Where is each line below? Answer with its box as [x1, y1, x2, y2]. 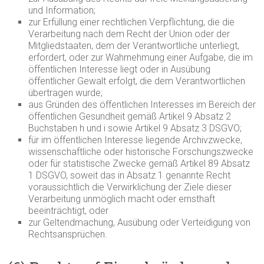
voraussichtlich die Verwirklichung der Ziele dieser [28, 181, 232, 193]
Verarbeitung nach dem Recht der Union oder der [28, 28, 230, 39]
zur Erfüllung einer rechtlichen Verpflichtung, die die [28, 16, 235, 28]
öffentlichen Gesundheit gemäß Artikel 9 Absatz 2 [28, 111, 232, 122]
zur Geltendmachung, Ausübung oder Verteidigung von [28, 217, 251, 228]
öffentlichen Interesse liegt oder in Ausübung [28, 64, 211, 75]
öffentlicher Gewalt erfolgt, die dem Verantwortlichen [28, 75, 246, 87]
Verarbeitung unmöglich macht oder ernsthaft [28, 193, 216, 204]
